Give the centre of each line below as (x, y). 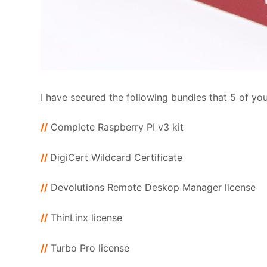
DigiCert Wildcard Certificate (116, 157)
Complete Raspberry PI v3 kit (117, 127)
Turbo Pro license (90, 248)
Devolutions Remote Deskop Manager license (152, 187)
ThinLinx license (86, 217)
